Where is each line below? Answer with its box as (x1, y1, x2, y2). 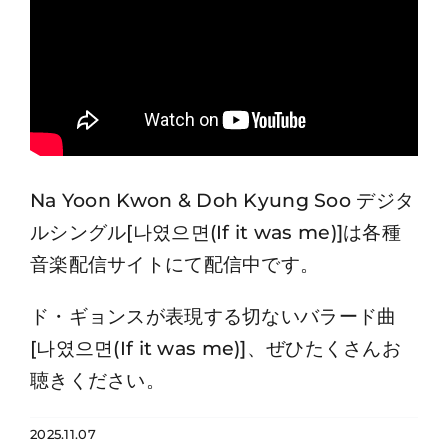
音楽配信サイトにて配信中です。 (30, 253, 320, 276)
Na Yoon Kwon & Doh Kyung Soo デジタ (30, 189, 415, 212)
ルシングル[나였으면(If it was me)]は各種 (30, 221, 401, 244)
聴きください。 (30, 369, 165, 392)
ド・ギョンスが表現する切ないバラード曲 (30, 305, 397, 328)
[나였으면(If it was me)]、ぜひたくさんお (30, 337, 401, 360)
